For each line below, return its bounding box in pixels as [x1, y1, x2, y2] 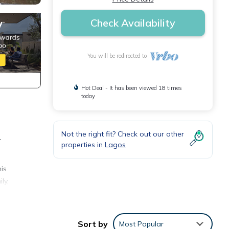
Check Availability [90, 16, 175, 29]
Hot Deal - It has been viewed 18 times [81, 84, 182, 91]
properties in [61, 140, 105, 149]
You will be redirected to [87, 52, 150, 59]
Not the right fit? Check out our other [61, 129, 184, 139]
